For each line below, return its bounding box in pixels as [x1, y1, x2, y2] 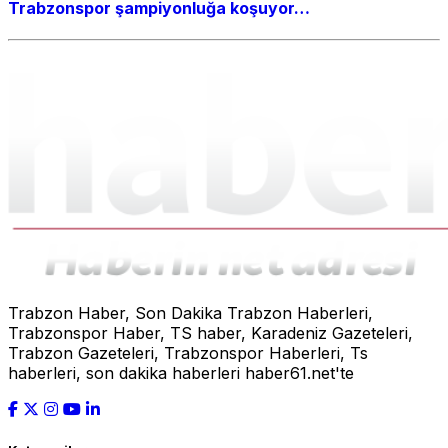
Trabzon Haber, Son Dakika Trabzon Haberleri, [8, 303, 373, 324]
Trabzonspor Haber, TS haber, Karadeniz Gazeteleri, [8, 323, 413, 344]
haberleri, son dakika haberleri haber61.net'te [8, 363, 354, 384]
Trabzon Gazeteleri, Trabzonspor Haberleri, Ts [8, 343, 368, 364]
